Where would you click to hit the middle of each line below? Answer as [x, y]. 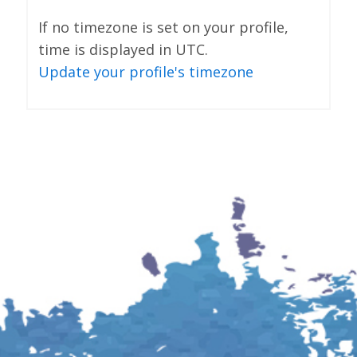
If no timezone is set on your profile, [164, 27]
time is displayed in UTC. [124, 50]
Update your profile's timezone [146, 72]
